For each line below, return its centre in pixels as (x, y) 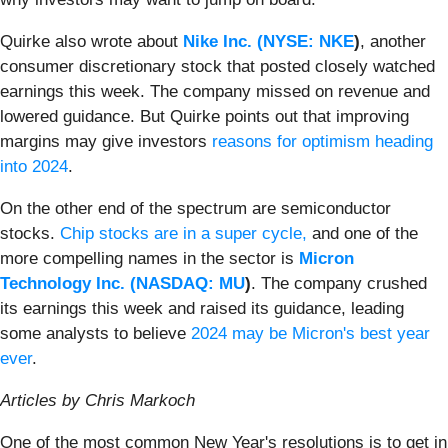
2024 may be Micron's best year (310, 333)
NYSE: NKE (308, 41)
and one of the (362, 233)
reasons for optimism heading (322, 141)
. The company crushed (339, 283)
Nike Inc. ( (223, 41)
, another (393, 41)
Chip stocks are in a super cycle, (183, 233)
